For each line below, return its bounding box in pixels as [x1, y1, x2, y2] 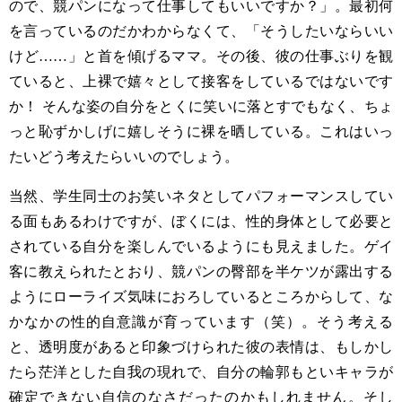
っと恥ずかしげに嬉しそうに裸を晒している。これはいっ [9, 124, 393, 139]
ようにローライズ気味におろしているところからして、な [9, 289, 393, 304]
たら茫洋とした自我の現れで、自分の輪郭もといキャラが [9, 364, 393, 380]
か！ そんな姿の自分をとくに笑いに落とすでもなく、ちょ [9, 99, 393, 114]
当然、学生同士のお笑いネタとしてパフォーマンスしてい [9, 188, 393, 204]
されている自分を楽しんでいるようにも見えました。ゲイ [9, 239, 393, 254]
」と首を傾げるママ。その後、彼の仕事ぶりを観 [67, 48, 393, 64]
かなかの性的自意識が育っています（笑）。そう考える [9, 314, 393, 329]
